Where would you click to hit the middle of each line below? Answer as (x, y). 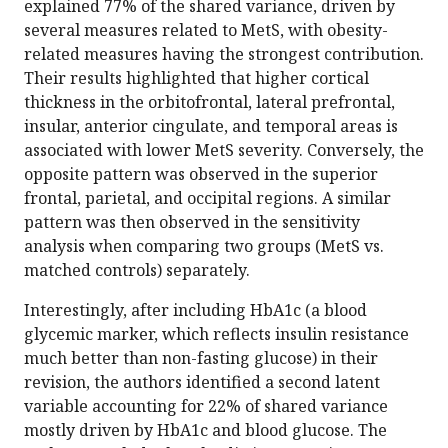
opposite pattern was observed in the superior (201, 174)
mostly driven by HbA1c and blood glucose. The (205, 430)
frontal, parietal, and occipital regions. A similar (207, 198)
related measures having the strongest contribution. (224, 54)
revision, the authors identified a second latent (202, 382)
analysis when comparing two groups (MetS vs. (204, 246)
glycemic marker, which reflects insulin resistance (216, 334)
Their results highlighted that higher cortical (196, 78)
